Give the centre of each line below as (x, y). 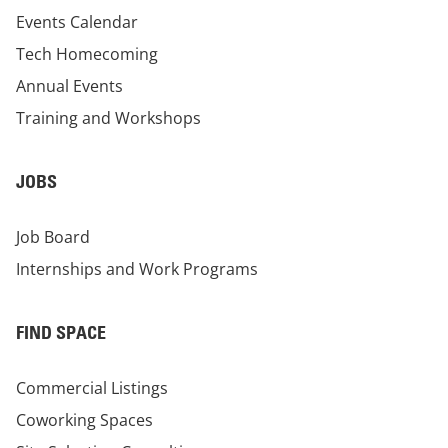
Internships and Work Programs (137, 269)
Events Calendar (77, 22)
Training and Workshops (108, 118)
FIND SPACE (61, 333)
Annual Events (69, 86)
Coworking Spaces (84, 420)
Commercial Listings (92, 388)
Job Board (53, 237)
